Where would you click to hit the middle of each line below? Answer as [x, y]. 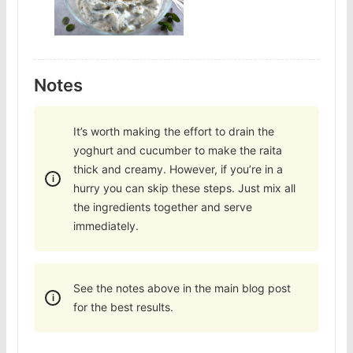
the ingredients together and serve [163, 207]
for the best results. [124, 307]
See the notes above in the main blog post [182, 288]
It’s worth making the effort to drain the [174, 132]
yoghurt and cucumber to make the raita [178, 150]
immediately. [106, 226]
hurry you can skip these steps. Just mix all [185, 188]
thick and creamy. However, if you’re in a [178, 169]
